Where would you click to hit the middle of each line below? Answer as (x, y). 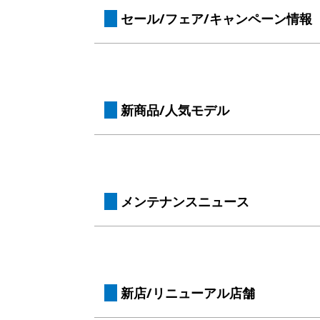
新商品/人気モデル (173, 110)
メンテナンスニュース (183, 201)
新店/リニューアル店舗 (186, 293)
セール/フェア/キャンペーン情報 (215, 19)
